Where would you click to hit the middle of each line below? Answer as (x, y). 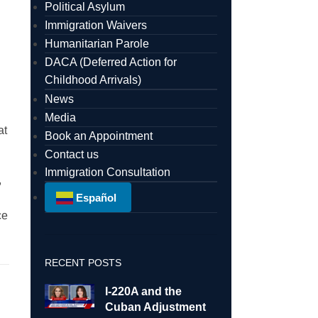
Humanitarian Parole (97, 44)
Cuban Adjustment (155, 307)
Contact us (71, 154)
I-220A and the (143, 291)
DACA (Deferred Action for (110, 62)
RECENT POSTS (83, 262)
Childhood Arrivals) (93, 80)
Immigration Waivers (95, 25)
